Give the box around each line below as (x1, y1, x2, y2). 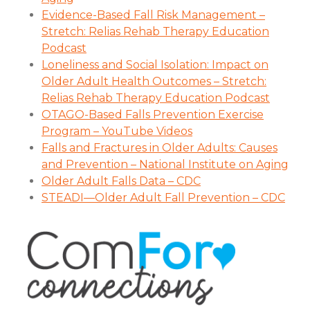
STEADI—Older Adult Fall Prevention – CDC (42, 190, 285, 204)
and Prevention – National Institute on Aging (42, 157, 289, 171)
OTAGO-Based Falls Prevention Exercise (42, 107, 264, 121)
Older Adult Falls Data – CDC (42, 174, 201, 188)
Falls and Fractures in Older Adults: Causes (42, 140, 277, 154)
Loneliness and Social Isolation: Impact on (42, 57, 268, 71)
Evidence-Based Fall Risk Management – (42, 8, 265, 21)
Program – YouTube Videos (42, 124, 192, 138)
